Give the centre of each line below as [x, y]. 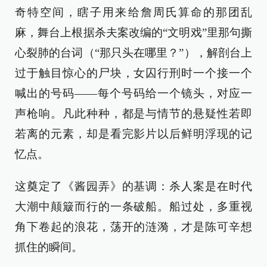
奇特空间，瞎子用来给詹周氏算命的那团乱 [133, 12]
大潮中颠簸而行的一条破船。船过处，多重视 [133, 207]
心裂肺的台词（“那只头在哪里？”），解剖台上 [133, 53]
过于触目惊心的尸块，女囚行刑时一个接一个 [133, 73]
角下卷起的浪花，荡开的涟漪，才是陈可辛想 [133, 227]
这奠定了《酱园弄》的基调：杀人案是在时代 [133, 186]
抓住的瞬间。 [49, 247]
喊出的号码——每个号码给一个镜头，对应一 [133, 93]
